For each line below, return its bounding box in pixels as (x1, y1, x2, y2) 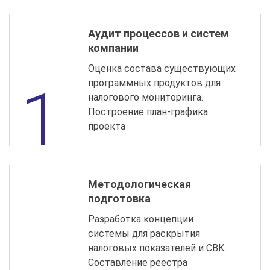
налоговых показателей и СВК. (88, 242, 227, 254)
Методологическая (88, 177, 191, 190)
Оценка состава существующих (88, 62, 236, 74)
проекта (88, 120, 125, 132)
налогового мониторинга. (88, 91, 203, 103)
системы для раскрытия (88, 227, 200, 239)
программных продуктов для (88, 77, 221, 89)
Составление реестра (88, 256, 187, 268)
